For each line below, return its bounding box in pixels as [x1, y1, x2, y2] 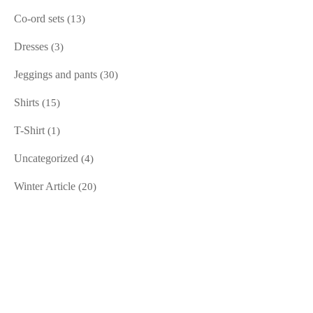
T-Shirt [14, 124, 45, 137]
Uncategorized [14, 152, 78, 165]
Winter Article [14, 180, 75, 193]
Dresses [14, 41, 48, 53]
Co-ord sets [14, 13, 64, 25]
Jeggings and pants [14, 68, 97, 81]
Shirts [14, 96, 39, 109]
